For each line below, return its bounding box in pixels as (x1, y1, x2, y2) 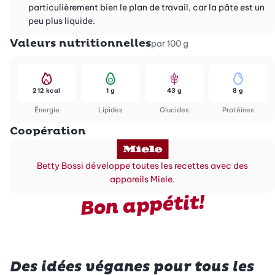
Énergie (34, 106, 60, 115)
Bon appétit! (79, 191, 206, 222)
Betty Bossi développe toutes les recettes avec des (37, 160, 248, 172)
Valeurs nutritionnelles (10, 36, 151, 51)
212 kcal (33, 87, 61, 95)
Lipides (98, 106, 123, 115)
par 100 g (151, 38, 188, 50)
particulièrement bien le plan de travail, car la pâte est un (28, 2, 265, 14)
